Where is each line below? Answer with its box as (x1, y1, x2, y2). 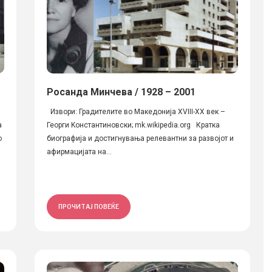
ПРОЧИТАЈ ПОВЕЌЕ (58, 203, 119, 210)
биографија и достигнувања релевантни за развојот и (46, 134, 234, 143)
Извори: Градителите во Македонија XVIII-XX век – (46, 107, 225, 116)
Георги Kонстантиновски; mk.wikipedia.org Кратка (46, 121, 220, 129)
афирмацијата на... (46, 148, 112, 156)
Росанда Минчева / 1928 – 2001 (46, 86, 195, 98)
